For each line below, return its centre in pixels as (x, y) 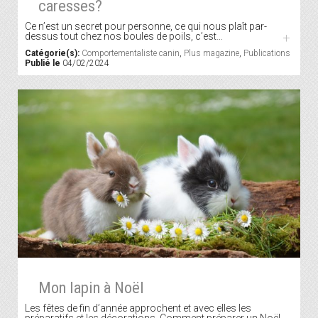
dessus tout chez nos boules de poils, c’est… (124, 37)
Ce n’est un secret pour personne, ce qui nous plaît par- (146, 27)
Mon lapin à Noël (91, 287)
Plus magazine (212, 54)
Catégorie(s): (52, 54)
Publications (267, 54)
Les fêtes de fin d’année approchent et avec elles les (138, 308)
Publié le (43, 64)
